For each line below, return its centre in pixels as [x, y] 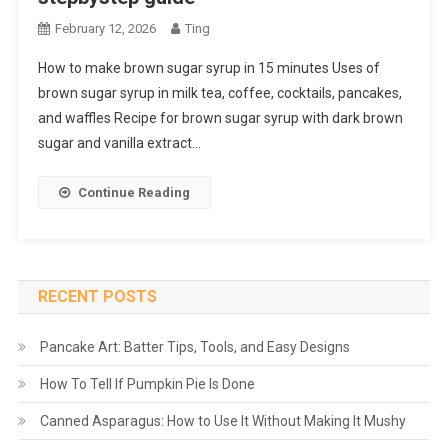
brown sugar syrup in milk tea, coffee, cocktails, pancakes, [219, 93]
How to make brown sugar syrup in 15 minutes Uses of [208, 68]
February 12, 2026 [105, 29]
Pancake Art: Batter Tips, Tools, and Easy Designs [194, 347]
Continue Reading [133, 193]
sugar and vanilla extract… [119, 143]
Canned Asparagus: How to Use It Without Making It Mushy [222, 421]
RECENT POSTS [97, 297]
